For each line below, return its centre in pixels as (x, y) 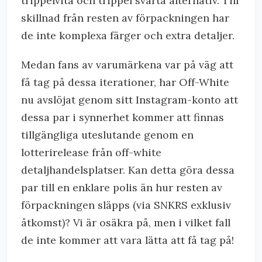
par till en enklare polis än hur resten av (122, 187)
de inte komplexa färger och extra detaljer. (128, 35)
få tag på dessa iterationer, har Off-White (125, 82)
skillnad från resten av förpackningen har (125, 18)
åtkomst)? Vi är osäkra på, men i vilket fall (126, 223)
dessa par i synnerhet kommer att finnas (123, 117)
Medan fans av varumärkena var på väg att (127, 65)
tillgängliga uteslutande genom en (107, 135)
